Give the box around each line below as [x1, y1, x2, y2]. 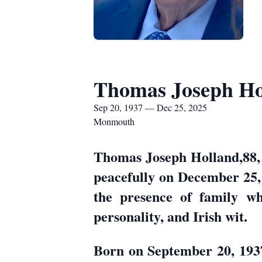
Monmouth [94, 115, 135, 127]
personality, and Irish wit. [94, 206, 247, 226]
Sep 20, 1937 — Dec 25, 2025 [94, 101, 207, 113]
